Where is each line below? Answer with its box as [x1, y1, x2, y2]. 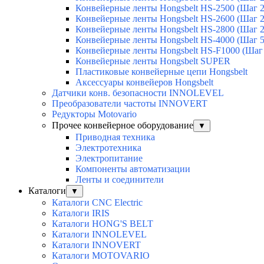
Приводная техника [75, 132, 155, 143]
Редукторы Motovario [52, 109, 137, 120]
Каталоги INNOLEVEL [52, 229, 147, 240]
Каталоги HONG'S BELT [52, 219, 153, 229]
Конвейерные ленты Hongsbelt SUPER [75, 56, 230, 67]
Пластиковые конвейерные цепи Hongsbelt [75, 67, 247, 77]
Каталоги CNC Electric [52, 197, 143, 208]
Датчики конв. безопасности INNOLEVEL [52, 88, 224, 98]
